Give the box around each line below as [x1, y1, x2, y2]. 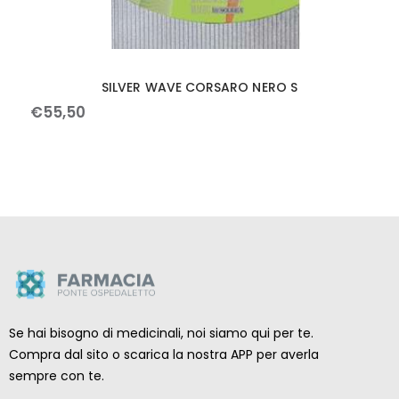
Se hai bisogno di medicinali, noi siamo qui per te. [9, 324, 313, 343]
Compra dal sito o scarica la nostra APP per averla [9, 346, 319, 364]
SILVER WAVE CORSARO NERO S [102, 78, 297, 97]
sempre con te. [9, 367, 104, 386]
